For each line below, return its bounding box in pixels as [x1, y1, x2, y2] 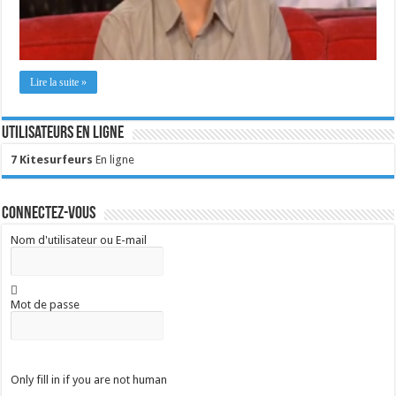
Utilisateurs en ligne [2, 124, 125, 142]
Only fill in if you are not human [11, 372, 168, 386]
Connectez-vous [2, 204, 96, 223]
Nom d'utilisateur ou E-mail [11, 232, 148, 247]
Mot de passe [11, 297, 80, 311]
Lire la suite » [30, 75, 88, 88]
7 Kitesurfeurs [11, 152, 94, 166]
